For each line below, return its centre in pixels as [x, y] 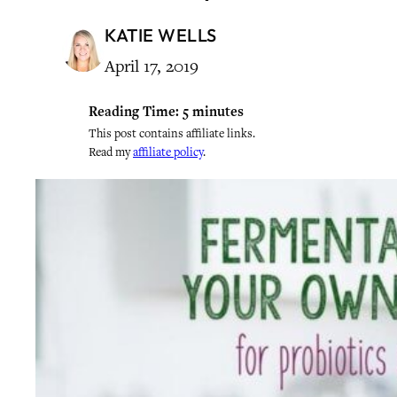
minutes [218, 112]
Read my [111, 152]
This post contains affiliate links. [172, 133]
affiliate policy [168, 152]
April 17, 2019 [152, 66]
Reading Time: [134, 112]
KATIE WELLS [161, 35]
